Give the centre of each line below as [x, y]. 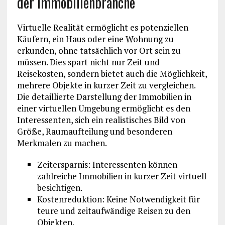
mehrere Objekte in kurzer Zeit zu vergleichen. [106, 85]
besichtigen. [60, 188]
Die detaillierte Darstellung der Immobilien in [104, 97]
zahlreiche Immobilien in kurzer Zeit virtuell [122, 176]
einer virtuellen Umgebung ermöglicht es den [103, 108]
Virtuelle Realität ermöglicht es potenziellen [102, 28]
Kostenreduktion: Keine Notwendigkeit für [118, 199]
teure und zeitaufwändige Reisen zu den [114, 211]
